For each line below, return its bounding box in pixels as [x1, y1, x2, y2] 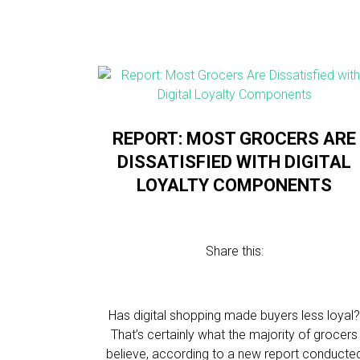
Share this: [205, 243, 264, 259]
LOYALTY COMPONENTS [137, 175, 333, 195]
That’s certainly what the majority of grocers [111, 327, 358, 342]
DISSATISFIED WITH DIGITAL [117, 152, 352, 172]
